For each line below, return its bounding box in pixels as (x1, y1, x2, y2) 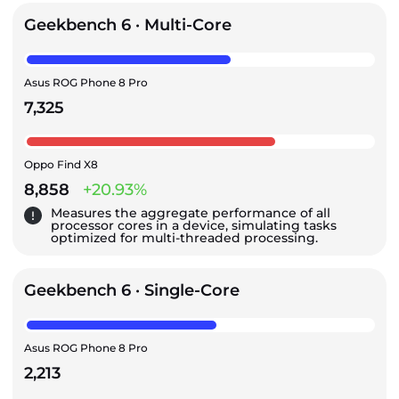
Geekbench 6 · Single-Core (24, 281, 240, 301)
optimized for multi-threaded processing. (51, 230, 318, 247)
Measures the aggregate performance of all (51, 205, 330, 222)
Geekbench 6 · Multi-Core (24, 15, 232, 36)
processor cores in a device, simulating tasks (51, 217, 337, 234)
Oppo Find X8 (24, 158, 98, 172)
